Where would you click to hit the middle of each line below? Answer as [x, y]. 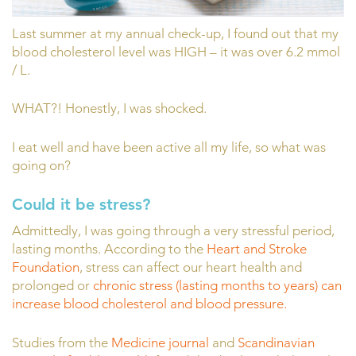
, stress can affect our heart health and [191, 267]
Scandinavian [276, 342]
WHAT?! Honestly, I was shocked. [109, 108]
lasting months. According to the [109, 249]
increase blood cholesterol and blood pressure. [149, 304]
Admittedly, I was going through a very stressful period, [173, 231]
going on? [41, 165]
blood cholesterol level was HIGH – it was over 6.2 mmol [176, 51]
